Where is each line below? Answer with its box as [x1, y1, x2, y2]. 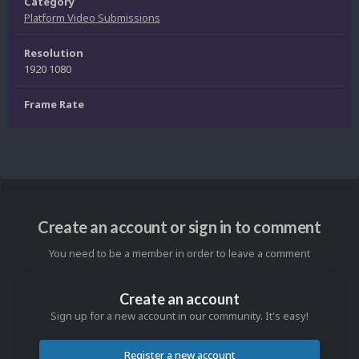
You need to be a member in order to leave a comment [49, 246, 310, 261]
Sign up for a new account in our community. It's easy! [50, 309, 309, 324]
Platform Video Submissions [24, 10, 160, 26]
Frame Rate [24, 97, 84, 112]
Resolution [24, 46, 83, 61]
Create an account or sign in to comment [38, 217, 321, 237]
